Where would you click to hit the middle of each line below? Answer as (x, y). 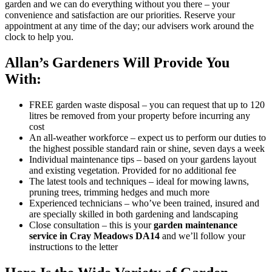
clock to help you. (39, 36)
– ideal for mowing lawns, (198, 181)
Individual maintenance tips (82, 159)
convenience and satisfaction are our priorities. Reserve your (120, 15)
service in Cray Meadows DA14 (94, 236)
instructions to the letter (73, 246)
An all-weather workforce (79, 137)
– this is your (127, 225)
